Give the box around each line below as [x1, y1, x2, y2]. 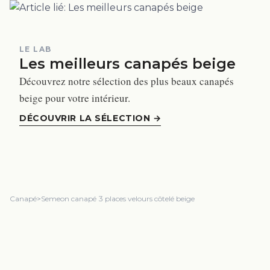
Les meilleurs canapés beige [19, 55, 236, 73]
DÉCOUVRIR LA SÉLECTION [19, 113, 151, 124]
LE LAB [19, 45, 52, 54]
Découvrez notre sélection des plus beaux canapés [19, 74, 234, 89]
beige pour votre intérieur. [19, 91, 130, 105]
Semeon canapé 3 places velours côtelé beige [41, 194, 195, 204]
